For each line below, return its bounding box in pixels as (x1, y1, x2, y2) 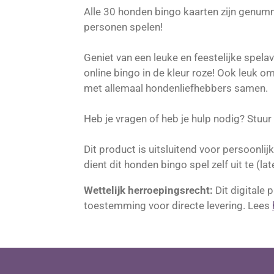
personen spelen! (84, 21, 163, 34)
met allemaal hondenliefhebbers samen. (84, 82, 270, 95)
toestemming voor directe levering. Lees (84, 199, 272, 212)
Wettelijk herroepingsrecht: (84, 184, 215, 197)
